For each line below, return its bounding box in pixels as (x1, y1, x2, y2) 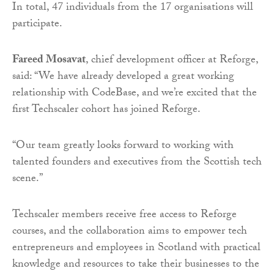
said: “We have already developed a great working (12, 67, 234, 87)
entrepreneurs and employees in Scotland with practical (12, 239, 261, 258)
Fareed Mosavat (12, 51, 86, 70)
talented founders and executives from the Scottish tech (12, 153, 262, 172)
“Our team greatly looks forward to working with (12, 136, 234, 156)
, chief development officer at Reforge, (86, 51, 258, 70)
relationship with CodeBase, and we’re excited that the (12, 84, 257, 103)
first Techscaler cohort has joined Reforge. (12, 100, 201, 120)
